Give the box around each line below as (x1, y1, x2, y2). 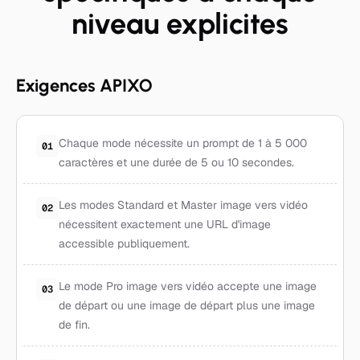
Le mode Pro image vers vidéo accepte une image (59, 279, 317, 293)
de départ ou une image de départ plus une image (59, 298, 315, 313)
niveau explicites (72, 6, 288, 41)
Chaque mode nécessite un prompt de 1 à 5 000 (59, 136, 307, 150)
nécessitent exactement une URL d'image (59, 217, 271, 231)
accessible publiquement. (59, 236, 190, 251)
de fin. (59, 317, 90, 332)
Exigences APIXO (16, 75, 153, 96)
